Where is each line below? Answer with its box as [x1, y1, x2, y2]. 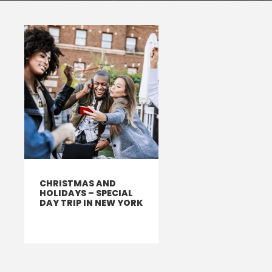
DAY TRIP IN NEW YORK [39, 196, 143, 209]
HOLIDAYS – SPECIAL [39, 186, 133, 199]
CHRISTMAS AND [39, 177, 116, 189]
